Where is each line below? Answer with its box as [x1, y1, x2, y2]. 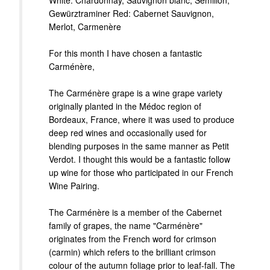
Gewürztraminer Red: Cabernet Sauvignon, [49, 7, 214, 20]
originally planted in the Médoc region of [49, 100, 201, 113]
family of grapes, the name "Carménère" [49, 219, 202, 232]
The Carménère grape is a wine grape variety [49, 87, 222, 99]
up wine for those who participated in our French [49, 166, 233, 179]
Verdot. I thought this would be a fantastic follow [49, 153, 230, 166]
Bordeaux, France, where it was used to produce [49, 113, 234, 126]
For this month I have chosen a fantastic [49, 47, 202, 60]
